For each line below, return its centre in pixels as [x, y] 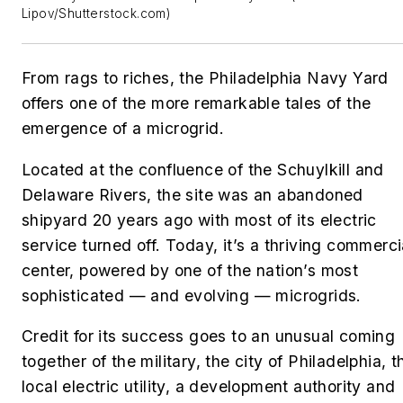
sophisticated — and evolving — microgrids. [192, 295]
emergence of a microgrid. [123, 129]
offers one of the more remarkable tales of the [197, 103]
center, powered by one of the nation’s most [190, 270]
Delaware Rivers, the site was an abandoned [193, 194]
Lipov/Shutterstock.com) [96, 14]
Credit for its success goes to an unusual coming [209, 336]
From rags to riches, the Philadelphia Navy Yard [205, 78]
